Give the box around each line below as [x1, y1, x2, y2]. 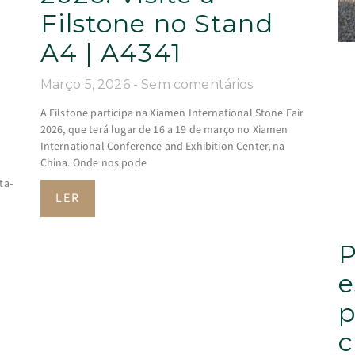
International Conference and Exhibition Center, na [40, 139, 285, 155]
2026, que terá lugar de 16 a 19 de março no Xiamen [40, 122, 288, 139]
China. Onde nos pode [40, 155, 147, 172]
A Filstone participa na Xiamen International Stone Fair [40, 105, 304, 122]
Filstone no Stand [40, 8, 273, 40]
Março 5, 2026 [40, 77, 133, 93]
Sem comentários [141, 77, 254, 93]
